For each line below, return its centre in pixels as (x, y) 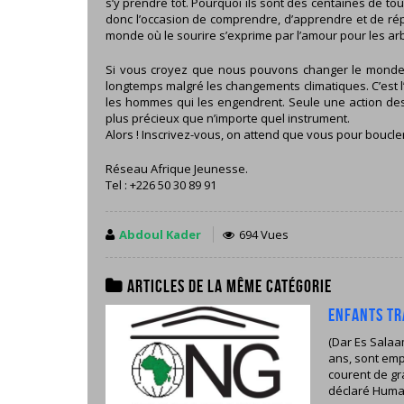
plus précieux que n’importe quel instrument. (228, 118)
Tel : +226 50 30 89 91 (161, 185)
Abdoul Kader (160, 234)
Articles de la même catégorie (228, 286)
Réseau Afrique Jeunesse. (177, 169)
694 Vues (262, 234)
